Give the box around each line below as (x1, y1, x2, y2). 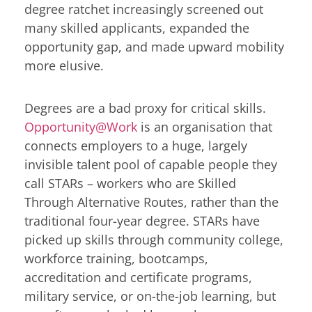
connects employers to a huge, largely (24, 136, 247, 154)
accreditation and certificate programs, (24, 268, 252, 286)
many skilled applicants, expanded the (24, 19, 249, 36)
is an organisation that (137, 118, 272, 135)
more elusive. (24, 56, 107, 74)
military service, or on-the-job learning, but (24, 287, 276, 304)
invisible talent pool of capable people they (24, 155, 277, 173)
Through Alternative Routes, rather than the (24, 193, 279, 210)
